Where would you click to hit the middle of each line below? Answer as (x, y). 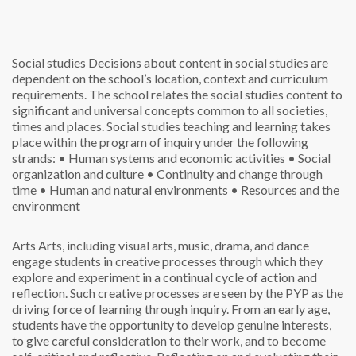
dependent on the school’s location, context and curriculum (170, 78)
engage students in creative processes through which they (167, 261)
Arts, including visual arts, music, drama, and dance (172, 245)
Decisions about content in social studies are (207, 62)
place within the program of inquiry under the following (160, 142)
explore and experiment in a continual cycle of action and (164, 277)
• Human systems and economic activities (170, 158)
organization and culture (78, 174)
